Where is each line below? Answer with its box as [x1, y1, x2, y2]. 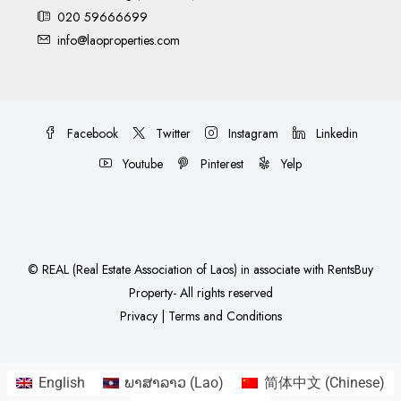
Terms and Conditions [167, 307, 282, 326]
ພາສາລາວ [124, 373, 187, 391]
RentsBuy [328, 260, 373, 279]
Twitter [151, 124, 191, 143]
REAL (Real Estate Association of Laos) [42, 260, 241, 279]
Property [128, 284, 173, 303]
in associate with [241, 260, 328, 279]
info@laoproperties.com [57, 31, 180, 50]
